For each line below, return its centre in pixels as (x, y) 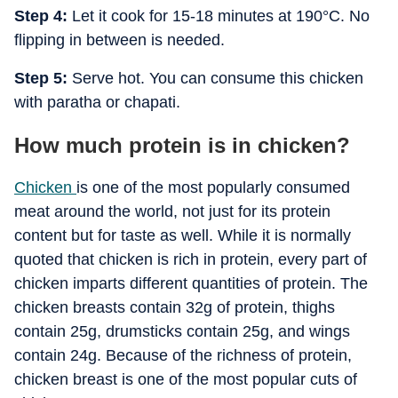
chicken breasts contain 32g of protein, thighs (175, 307)
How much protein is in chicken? (182, 145)
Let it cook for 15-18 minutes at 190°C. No (219, 16)
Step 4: (41, 16)
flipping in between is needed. (119, 40)
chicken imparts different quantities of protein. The (191, 283)
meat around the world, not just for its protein (172, 211)
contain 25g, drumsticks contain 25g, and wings (182, 331)
